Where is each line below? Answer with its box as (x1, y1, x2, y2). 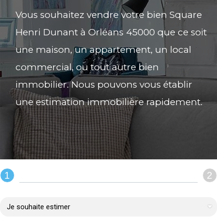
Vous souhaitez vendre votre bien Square (15, 9, 202, 21)
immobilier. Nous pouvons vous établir (15, 79, 192, 91)
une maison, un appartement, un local (15, 44, 191, 56)
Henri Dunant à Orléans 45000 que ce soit (15, 27, 207, 38)
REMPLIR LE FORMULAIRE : (14, 173, 203, 192)
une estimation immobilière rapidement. (15, 96, 202, 108)
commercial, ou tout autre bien (15, 62, 159, 73)
